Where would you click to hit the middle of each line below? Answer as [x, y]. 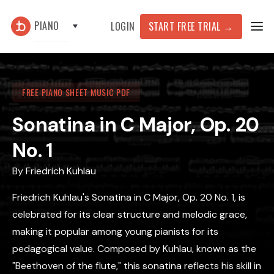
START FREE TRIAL [186, 26]
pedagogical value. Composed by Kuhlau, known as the [134, 249]
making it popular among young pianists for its [115, 231]
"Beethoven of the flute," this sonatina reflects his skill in [137, 266]
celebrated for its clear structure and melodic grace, [130, 214]
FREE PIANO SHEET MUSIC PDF [76, 92]
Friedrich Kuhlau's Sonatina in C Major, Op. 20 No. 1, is [129, 197]
